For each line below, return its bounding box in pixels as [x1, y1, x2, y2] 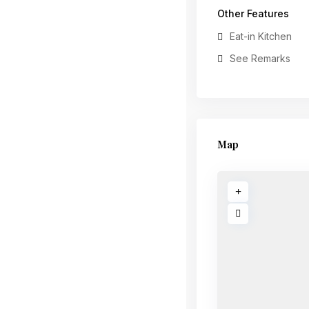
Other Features [217, 8, 289, 19]
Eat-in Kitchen [230, 30, 292, 42]
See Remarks [230, 52, 290, 64]
